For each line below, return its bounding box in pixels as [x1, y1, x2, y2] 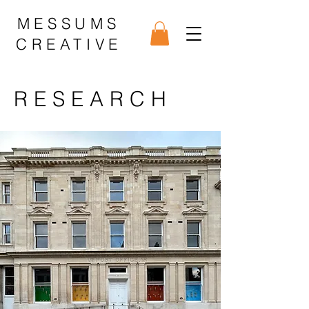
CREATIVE [16, 34, 122, 54]
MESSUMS [17, 14, 121, 33]
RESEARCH [14, 86, 172, 112]
